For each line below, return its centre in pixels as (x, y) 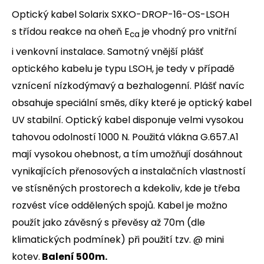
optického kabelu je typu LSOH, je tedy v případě (123, 68)
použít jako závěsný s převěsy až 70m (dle (108, 222)
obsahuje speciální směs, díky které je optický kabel (132, 103)
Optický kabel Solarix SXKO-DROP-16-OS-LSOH (121, 14)
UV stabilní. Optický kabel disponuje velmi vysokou (128, 120)
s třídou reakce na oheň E (71, 31)
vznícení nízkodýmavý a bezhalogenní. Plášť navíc (128, 85)
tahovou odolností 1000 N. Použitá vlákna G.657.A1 (125, 137)
